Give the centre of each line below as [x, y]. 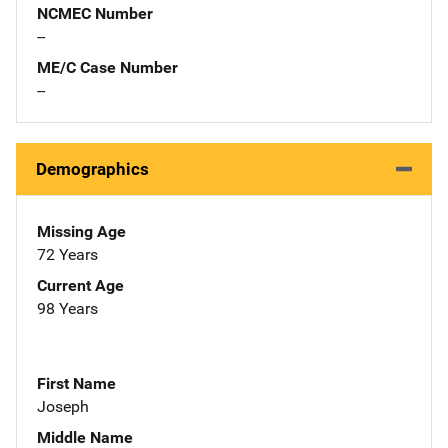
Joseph [63, 406]
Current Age [80, 285]
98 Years [67, 308]
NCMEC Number [95, 13]
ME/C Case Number [107, 67]
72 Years [67, 254]
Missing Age [81, 231]
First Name [76, 383]
